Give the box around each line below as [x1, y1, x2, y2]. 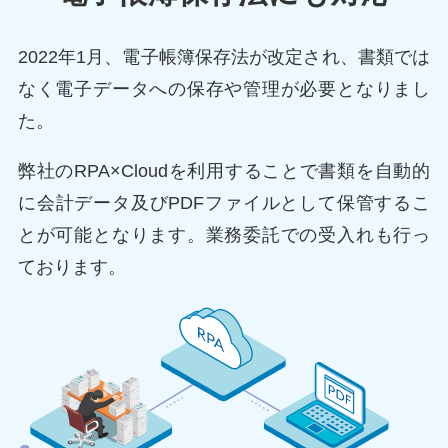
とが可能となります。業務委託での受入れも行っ [17, 224, 431, 245]
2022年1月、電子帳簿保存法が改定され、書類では [17, 47, 431, 68]
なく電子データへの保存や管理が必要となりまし [17, 79, 431, 100]
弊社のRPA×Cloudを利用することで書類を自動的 [17, 160, 431, 181]
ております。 [17, 256, 126, 277]
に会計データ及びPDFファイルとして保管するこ [17, 192, 431, 213]
